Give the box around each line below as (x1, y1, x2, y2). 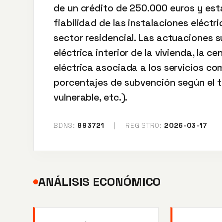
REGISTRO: (123, 121, 165, 130)
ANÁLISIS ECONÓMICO (38, 174, 161, 189)
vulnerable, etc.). (54, 91, 128, 104)
